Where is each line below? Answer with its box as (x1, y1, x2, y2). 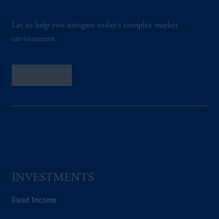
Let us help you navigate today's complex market (12, 21, 178, 30)
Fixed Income (12, 195, 56, 205)
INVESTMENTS (12, 173, 94, 184)
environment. (12, 35, 58, 44)
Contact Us (23, 71, 60, 79)
